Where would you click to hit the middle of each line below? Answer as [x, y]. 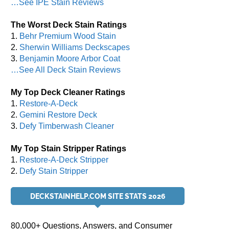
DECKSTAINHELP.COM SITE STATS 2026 [98, 196]
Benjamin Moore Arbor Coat [70, 59]
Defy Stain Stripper [54, 171]
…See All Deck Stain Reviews [66, 70]
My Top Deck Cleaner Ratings [68, 92]
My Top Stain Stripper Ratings [68, 148]
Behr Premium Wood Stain [68, 36]
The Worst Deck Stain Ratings [69, 25]
